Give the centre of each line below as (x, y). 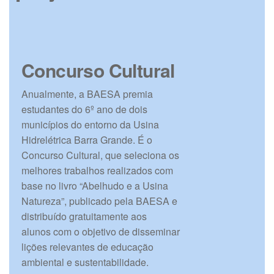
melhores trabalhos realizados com (97, 170)
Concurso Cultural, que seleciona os (100, 155)
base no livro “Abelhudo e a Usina (95, 185)
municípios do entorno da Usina (90, 124)
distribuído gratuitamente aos (84, 216)
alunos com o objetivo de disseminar (101, 231)
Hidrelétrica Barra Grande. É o (87, 139)
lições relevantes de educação (87, 246)
